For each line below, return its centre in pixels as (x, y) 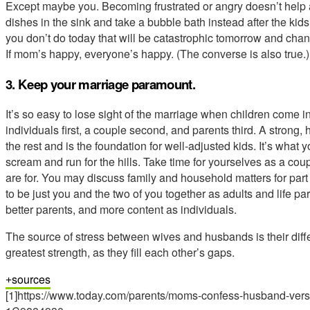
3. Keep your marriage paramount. (101, 84)
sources (31, 280)
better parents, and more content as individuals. (121, 210)
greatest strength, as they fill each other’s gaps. (120, 253)
